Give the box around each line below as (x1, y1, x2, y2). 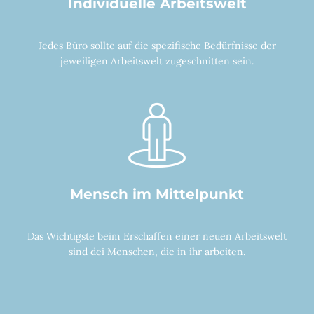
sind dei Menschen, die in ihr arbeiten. (69, 245, 245, 258)
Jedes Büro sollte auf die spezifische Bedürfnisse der (38, 39, 276, 52)
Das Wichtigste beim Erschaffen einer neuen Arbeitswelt (27, 229, 287, 243)
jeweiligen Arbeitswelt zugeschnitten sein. (60, 54, 254, 67)
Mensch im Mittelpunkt (70, 185, 244, 203)
